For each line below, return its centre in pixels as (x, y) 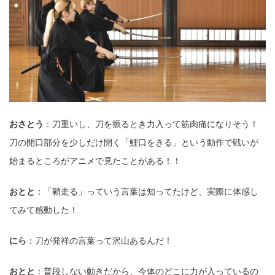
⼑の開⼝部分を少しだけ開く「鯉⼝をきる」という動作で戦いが (134, 142)
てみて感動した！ (44, 210)
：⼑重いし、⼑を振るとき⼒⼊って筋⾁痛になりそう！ (151, 124)
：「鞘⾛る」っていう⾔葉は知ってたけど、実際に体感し (147, 191)
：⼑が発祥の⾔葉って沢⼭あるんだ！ (99, 240)
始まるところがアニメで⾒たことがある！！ (95, 161)
